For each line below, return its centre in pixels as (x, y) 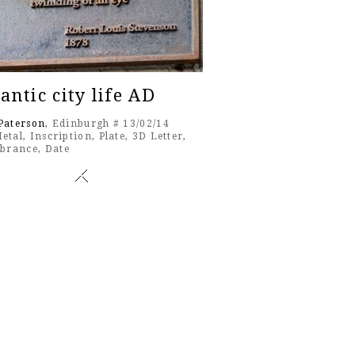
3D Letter (158, 137)
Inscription (61, 137)
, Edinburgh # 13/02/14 (107, 124)
